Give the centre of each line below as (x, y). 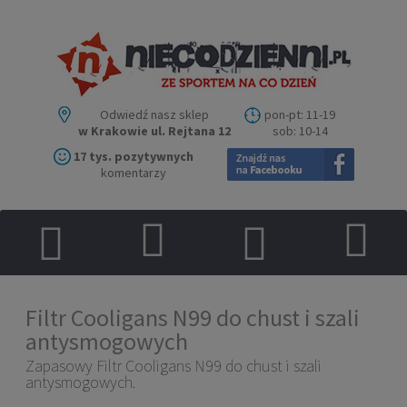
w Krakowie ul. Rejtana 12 (154, 130)
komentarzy (133, 172)
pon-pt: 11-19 (300, 114)
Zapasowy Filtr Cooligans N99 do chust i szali (174, 366)
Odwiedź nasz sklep (154, 114)
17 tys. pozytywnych (133, 156)
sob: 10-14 (300, 130)
